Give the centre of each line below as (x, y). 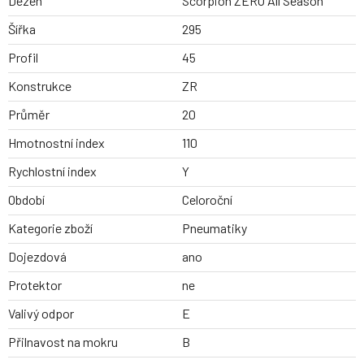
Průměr (29, 115)
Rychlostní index (52, 171)
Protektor (35, 285)
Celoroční (207, 200)
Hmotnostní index (56, 143)
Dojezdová (37, 257)
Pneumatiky (214, 228)
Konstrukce (40, 86)
